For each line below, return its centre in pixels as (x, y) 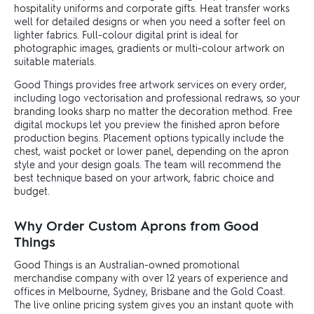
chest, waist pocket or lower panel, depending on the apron (151, 151)
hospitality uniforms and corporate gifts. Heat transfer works (152, 8)
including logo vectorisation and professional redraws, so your (157, 98)
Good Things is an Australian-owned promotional (127, 265)
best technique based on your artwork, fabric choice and (144, 178)
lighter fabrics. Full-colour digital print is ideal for (126, 35)
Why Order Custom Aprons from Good (136, 226)
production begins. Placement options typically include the (149, 138)
